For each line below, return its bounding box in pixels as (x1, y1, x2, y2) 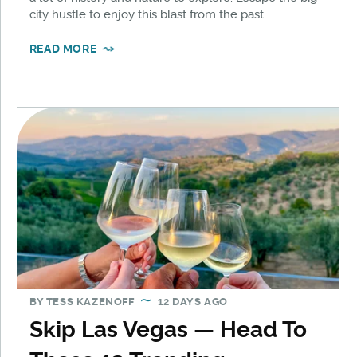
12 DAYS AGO (158, 295, 228, 308)
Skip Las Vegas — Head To (29, 316, 307, 343)
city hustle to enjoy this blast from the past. (29, 6, 266, 22)
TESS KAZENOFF (45, 295, 135, 308)
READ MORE (29, 41, 97, 55)
